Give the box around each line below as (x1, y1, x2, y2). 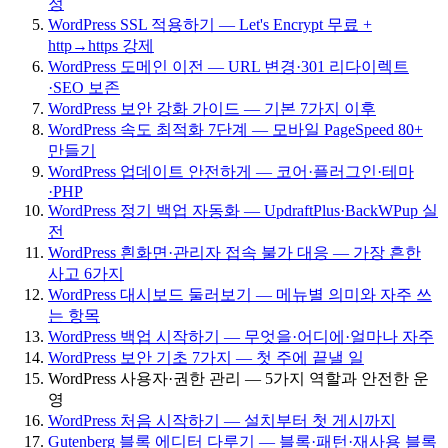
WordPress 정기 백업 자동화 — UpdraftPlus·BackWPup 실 (48, 201, 438, 219)
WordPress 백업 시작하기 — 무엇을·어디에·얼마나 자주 (48, 327, 434, 345)
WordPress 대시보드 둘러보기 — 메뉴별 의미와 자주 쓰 (48, 285, 432, 303)
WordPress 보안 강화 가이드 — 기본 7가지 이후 (48, 99, 376, 117)
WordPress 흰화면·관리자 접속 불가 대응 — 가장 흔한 (48, 243, 421, 261)
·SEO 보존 (48, 78, 120, 96)
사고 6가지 (48, 264, 124, 282)
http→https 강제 (48, 36, 154, 54)
